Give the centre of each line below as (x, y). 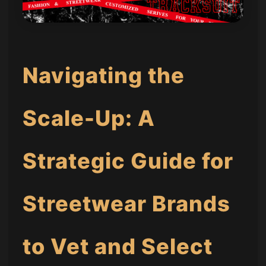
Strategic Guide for (128, 161)
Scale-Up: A (89, 118)
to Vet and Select (118, 247)
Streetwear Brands (127, 204)
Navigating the (104, 76)
